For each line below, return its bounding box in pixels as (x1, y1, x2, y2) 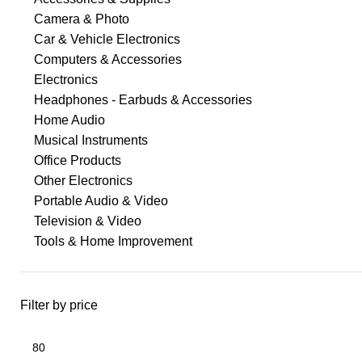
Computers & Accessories (34, 53, 182, 66)
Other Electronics (34, 174, 133, 187)
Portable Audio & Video (34, 194, 168, 208)
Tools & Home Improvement (34, 234, 192, 248)
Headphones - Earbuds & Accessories (34, 93, 252, 107)
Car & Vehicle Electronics (34, 32, 180, 46)
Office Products (34, 154, 121, 167)
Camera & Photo (34, 12, 129, 26)
